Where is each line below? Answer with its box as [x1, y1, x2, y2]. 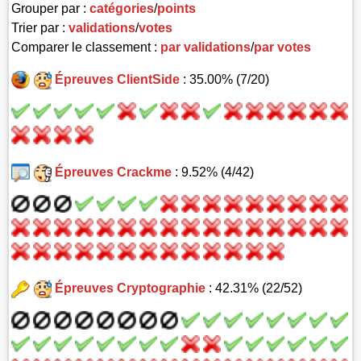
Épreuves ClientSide [54, 72, 180, 86]
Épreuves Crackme [54, 164, 172, 179]
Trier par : [11, 20, 69, 35]
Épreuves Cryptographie [54, 281, 205, 296]
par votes [254, 39, 312, 54]
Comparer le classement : [11, 39, 161, 54]
